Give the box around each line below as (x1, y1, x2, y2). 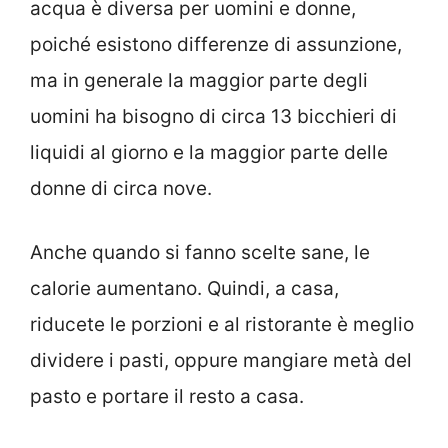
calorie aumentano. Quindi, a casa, (30, 277, 339, 301)
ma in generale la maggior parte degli (30, 68, 368, 92)
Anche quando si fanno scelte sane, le (30, 241, 370, 265)
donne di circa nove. (30, 176, 212, 200)
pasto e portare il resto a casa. (30, 385, 304, 409)
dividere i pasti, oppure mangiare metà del (30, 349, 412, 373)
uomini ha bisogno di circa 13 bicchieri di (30, 104, 397, 128)
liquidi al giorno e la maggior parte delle (30, 140, 388, 164)
